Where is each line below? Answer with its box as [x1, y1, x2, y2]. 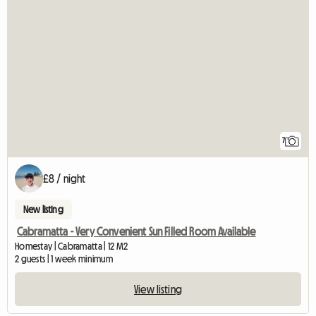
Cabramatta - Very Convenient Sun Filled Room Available [17, 226, 256, 238]
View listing [134, 284, 182, 296]
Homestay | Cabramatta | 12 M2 [15, 241, 128, 252]
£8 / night [43, 173, 86, 185]
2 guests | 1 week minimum [15, 254, 113, 265]
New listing [23, 205, 63, 215]
